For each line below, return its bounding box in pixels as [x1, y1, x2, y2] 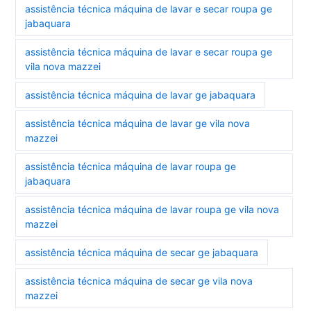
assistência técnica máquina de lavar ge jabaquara [25, 89, 256, 101]
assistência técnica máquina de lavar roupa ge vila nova [25, 203, 280, 215]
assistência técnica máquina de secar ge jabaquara [25, 246, 259, 258]
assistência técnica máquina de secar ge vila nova [25, 275, 253, 287]
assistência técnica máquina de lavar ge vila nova [25, 117, 251, 129]
